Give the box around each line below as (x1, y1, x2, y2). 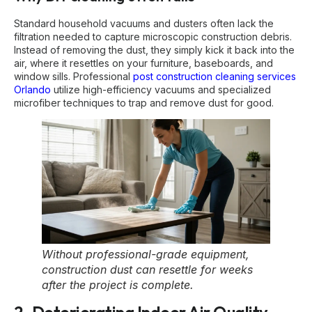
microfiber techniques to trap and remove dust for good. (14, 96, 274, 109)
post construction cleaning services (133, 70, 296, 82)
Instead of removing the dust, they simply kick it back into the (14, 43, 295, 56)
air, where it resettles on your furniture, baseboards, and (14, 56, 273, 69)
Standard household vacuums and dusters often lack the (14, 17, 274, 29)
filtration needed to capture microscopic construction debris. (14, 30, 292, 42)
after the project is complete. (42, 278, 194, 292)
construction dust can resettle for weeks (42, 263, 253, 277)
